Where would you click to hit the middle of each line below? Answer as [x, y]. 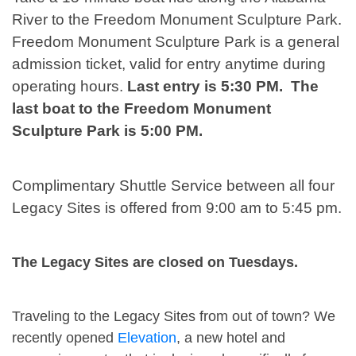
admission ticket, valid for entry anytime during [169, 64]
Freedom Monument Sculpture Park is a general [176, 41]
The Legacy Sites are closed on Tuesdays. [157, 262]
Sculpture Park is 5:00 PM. [107, 130]
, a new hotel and [231, 337]
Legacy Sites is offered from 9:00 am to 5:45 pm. [177, 207]
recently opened [65, 337]
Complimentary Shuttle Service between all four [173, 185]
